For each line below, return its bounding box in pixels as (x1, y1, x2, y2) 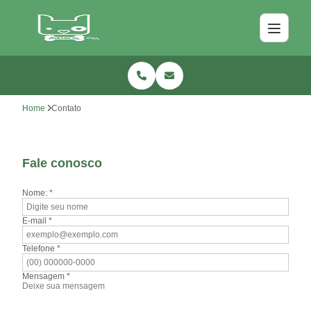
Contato (51, 103, 82, 113)
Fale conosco (22, 156, 103, 170)
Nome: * (22, 188, 53, 198)
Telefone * (22, 244, 61, 253)
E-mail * (22, 216, 53, 226)
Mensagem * (22, 271, 71, 281)
